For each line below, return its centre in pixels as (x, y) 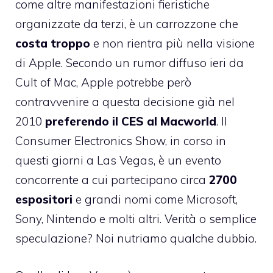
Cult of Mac (46, 83)
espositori (44, 200)
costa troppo (53, 44)
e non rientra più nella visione (172, 44)
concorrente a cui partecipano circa (112, 180)
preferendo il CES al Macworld (131, 122)
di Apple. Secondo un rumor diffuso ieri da (129, 63)
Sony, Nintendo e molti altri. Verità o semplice (136, 219)
